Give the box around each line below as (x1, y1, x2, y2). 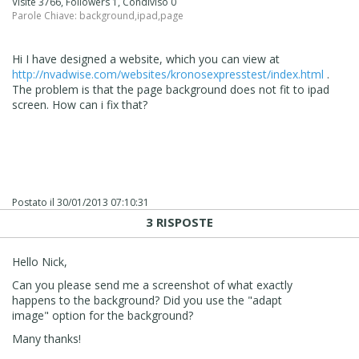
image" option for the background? (12, 307, 193, 323)
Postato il (12, 195, 57, 209)
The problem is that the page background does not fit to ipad (12, 81, 329, 97)
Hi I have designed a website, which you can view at (12, 50, 280, 67)
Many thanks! (12, 330, 81, 346)
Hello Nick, (12, 253, 67, 269)
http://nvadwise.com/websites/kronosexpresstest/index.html (12, 66, 324, 82)
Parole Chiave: (12, 8, 79, 22)
